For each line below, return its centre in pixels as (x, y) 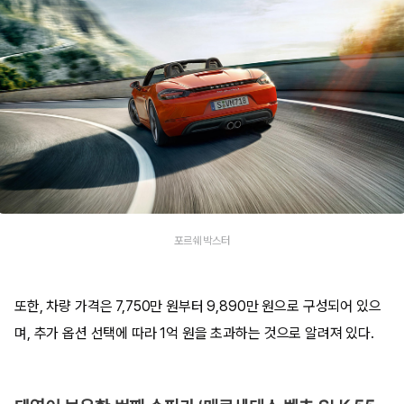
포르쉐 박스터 (202, 241)
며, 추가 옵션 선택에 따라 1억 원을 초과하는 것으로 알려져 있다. (194, 333)
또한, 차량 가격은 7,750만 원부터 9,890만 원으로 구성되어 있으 (198, 306)
